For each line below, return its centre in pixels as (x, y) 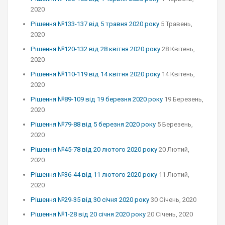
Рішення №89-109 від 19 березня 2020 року (97, 99)
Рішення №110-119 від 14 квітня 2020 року (95, 74)
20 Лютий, (174, 149)
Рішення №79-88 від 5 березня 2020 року (93, 124)
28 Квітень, (178, 49)
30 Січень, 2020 (174, 200)
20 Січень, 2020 (170, 214)
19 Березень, (184, 99)
